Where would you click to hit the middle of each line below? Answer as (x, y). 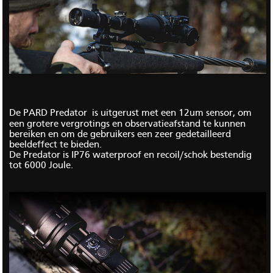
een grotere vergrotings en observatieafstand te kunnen (128, 125)
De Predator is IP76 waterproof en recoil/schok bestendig (131, 156)
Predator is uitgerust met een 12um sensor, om (151, 114)
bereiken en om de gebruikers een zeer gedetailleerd (120, 135)
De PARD (30, 114)
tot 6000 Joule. (41, 166)
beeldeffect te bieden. (56, 145)
